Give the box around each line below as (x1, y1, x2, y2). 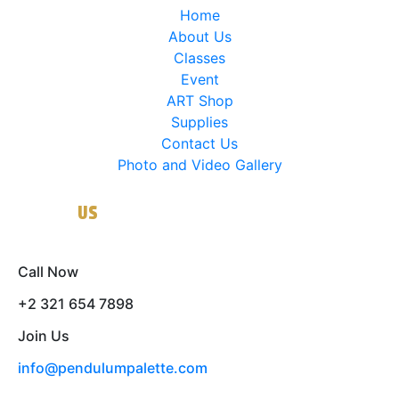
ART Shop (166, 92, 233, 110)
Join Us (18, 327, 69, 346)
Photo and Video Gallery (117, 156, 282, 175)
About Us (167, 28, 232, 46)
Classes (174, 49, 225, 68)
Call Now (18, 263, 78, 281)
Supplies (171, 113, 228, 132)
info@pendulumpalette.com (18, 359, 208, 378)
